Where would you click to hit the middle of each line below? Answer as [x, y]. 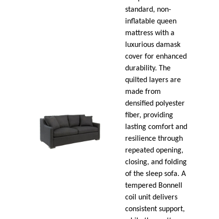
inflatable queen [151, 22]
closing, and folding [156, 163]
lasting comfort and [156, 127]
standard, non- [148, 10]
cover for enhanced [156, 57]
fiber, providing [149, 116]
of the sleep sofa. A [156, 174]
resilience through [154, 139]
